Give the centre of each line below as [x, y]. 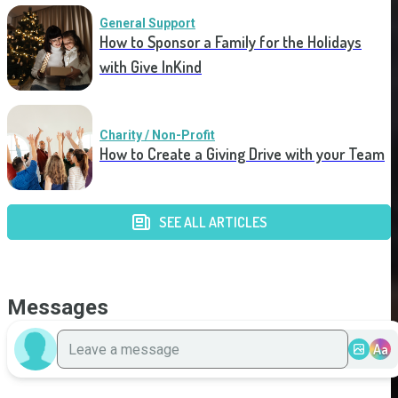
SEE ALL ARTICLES [213, 223]
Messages [58, 308]
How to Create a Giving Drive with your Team [242, 154]
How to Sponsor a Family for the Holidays [231, 42]
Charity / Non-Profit [157, 135]
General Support [147, 24]
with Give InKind [151, 67]
